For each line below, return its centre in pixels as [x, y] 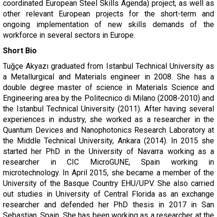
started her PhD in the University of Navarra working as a [108, 151]
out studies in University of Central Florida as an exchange [108, 194]
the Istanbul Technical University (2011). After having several [108, 109]
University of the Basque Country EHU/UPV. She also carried [108, 183]
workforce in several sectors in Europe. [69, 35]
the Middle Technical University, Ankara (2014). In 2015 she [108, 141]
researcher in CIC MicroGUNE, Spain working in [108, 162]
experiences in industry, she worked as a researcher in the [108, 119]
